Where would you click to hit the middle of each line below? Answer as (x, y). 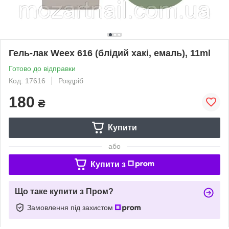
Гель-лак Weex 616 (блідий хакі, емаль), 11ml (110, 53)
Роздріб (71, 81)
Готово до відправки (42, 68)
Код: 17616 (27, 81)
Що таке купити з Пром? (64, 191)
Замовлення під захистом (71, 207)
